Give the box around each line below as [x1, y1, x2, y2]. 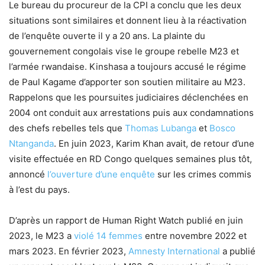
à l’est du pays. [9, 183, 70, 195]
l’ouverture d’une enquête [47, 168, 155, 180]
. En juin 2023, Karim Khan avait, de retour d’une [54, 137, 254, 149]
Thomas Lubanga [125, 122, 199, 134]
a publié [220, 245, 256, 257]
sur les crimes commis [155, 168, 251, 180]
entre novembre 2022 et [143, 230, 247, 241]
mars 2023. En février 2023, [9, 245, 128, 257]
